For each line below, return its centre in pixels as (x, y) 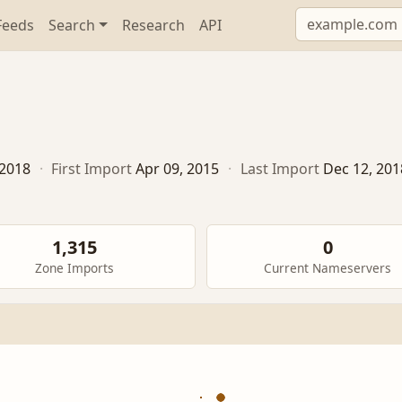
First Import (92, 169)
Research (154, 25)
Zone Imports (74, 268)
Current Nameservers (328, 268)
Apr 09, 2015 (178, 169)
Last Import (280, 169)
